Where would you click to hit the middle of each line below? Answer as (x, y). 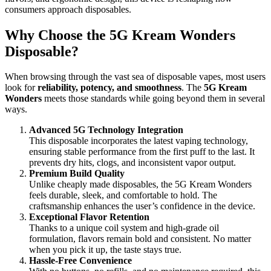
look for (21, 88)
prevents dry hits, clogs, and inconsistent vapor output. (132, 163)
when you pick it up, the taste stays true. (105, 250)
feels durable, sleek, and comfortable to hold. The (123, 195)
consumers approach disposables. (68, 9)
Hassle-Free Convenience (80, 261)
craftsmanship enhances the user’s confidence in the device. (142, 206)
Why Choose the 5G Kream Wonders (120, 35)
